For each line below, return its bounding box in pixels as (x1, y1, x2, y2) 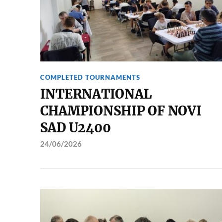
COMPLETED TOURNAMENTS (40, 73, 140, 81)
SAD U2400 (40, 120, 111, 136)
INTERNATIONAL (40, 86, 152, 102)
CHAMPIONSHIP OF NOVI (40, 103, 202, 119)
